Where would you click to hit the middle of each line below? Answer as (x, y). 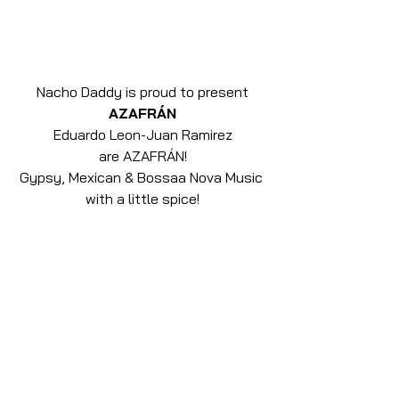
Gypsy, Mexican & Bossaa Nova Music (142, 178)
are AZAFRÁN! (142, 156)
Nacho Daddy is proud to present (142, 92)
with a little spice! (142, 199)
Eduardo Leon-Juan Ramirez (142, 135)
